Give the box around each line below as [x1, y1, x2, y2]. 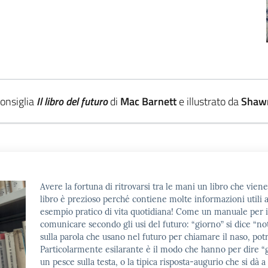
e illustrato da [176, 93, 241, 109]
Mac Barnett [120, 93, 176, 109]
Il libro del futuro [36, 93, 108, 109]
